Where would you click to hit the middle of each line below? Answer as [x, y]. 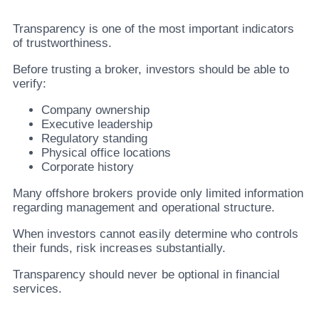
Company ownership [96, 110]
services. [38, 288]
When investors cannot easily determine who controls [156, 234]
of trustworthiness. [63, 43]
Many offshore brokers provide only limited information [158, 193]
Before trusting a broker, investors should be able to [151, 69]
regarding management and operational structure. [144, 207]
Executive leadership [97, 124]
